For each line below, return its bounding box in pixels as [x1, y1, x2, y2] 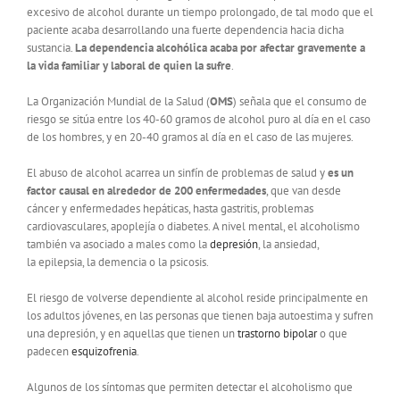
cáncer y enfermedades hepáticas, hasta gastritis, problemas [27, 201, 313, 217]
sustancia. [27, 40, 75, 56]
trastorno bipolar [237, 326, 317, 342]
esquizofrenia [71, 344, 137, 360]
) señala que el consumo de [233, 94, 367, 110]
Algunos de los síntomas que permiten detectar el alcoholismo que [27, 379, 353, 396]
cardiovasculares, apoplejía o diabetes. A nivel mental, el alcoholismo [27, 219, 360, 235]
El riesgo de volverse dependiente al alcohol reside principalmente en [27, 290, 368, 306]
